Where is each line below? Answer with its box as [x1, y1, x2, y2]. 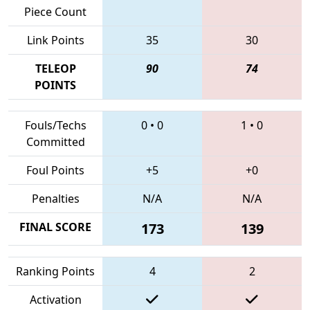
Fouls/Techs [24, 117, 86, 133]
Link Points [26, 32, 84, 48]
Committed [26, 134, 85, 149]
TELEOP [35, 60, 76, 76]
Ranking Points [16, 263, 95, 279]
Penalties [31, 190, 80, 206]
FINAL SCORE [19, 219, 91, 235]
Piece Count [24, 3, 86, 19]
